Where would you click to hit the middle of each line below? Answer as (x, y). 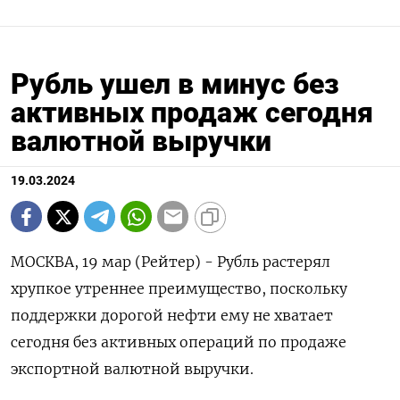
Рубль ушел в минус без (175, 84)
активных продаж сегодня (192, 113)
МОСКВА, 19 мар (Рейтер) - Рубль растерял (171, 262)
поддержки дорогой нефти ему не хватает (172, 316)
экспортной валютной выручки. (132, 369)
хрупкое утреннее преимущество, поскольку (179, 289)
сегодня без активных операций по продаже (179, 342)
